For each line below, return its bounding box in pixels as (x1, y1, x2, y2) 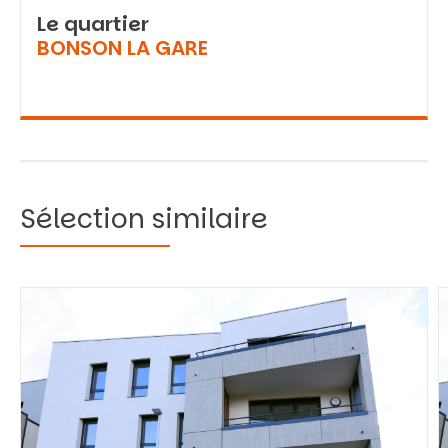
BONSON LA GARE (37, 34, 208, 62)
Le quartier (37, 10, 149, 38)
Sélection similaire (20, 200, 268, 237)
